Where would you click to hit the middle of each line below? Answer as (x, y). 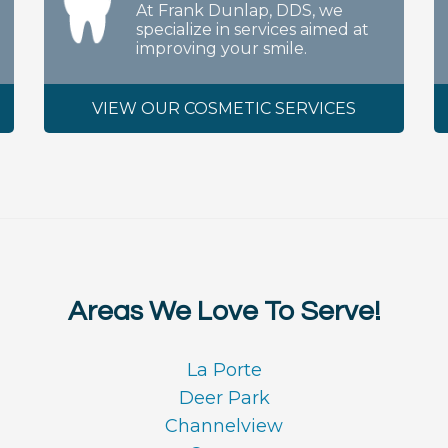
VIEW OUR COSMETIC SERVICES (224, 108)
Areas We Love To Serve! (224, 311)
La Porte (224, 370)
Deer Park (224, 398)
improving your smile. (221, 48)
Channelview (224, 426)
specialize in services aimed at (252, 29)
